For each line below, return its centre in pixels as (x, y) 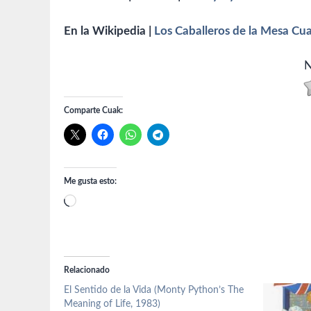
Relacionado (87, 270)
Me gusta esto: (90, 182)
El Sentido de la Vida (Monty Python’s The (154, 291)
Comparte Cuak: (93, 111)
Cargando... (104, 203)
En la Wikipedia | (109, 31)
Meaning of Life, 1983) (112, 304)
